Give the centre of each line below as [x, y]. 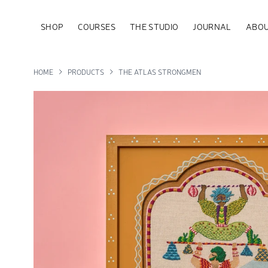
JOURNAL [212, 26]
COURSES [97, 26]
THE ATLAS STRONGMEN [160, 72]
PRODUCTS [86, 72]
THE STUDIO [154, 26]
